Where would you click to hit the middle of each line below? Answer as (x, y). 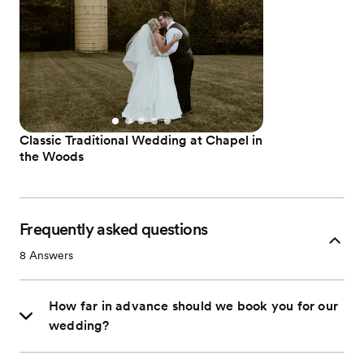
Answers (50, 256)
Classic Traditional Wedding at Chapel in (141, 141)
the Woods (52, 157)
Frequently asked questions (114, 230)
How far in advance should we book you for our (193, 306)
